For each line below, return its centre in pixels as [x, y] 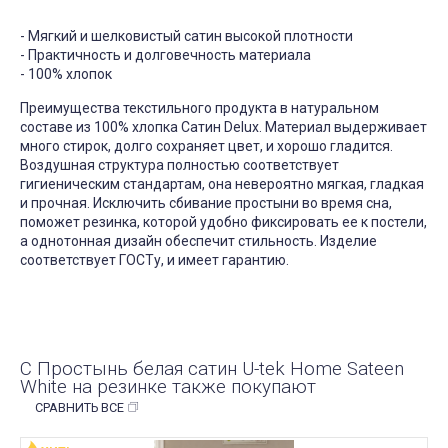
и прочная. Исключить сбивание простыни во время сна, [206, 203]
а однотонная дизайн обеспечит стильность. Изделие [198, 241]
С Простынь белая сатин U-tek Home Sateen [212, 369]
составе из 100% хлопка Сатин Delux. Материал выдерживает [223, 127]
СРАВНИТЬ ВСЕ [79, 408]
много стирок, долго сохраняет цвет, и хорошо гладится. [206, 146]
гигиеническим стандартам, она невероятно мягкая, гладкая [222, 184]
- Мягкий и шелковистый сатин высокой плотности [186, 36]
